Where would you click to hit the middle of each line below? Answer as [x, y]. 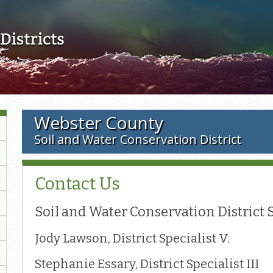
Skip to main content [136, 7]
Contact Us [77, 184]
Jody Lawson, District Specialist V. [132, 238]
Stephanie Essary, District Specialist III [147, 264]
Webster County [98, 122]
